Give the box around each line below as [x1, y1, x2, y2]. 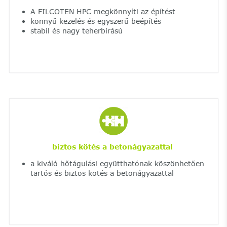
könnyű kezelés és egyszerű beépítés [30, 16, 161, 25]
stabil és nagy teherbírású [30, 26, 123, 35]
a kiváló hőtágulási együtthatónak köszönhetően [30, 159, 204, 168]
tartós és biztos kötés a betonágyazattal [30, 168, 174, 177]
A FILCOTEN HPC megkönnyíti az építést [30, 7, 175, 16]
